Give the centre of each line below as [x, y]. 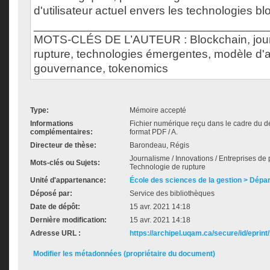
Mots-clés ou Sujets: [65, 163]
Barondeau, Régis [159, 145]
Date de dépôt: [55, 207]
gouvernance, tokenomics [101, 68]
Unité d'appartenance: [68, 180]
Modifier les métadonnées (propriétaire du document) [124, 254]
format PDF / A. [154, 132]
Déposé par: [51, 193]
